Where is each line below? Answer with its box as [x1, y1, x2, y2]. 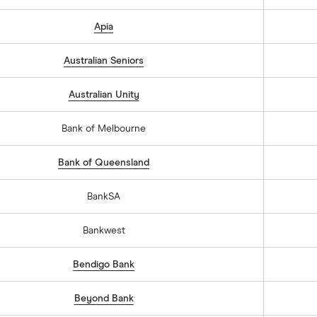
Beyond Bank [74, 294, 134, 304]
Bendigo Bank [73, 260, 134, 270]
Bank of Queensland [58, 158, 149, 168]
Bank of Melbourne [62, 124, 146, 134]
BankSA [87, 192, 120, 202]
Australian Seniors [64, 56, 144, 66]
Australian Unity [68, 90, 139, 100]
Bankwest [82, 226, 125, 236]
